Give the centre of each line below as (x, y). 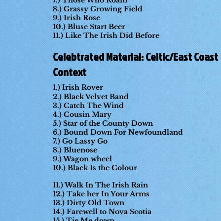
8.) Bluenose (75, 150)
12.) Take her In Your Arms (101, 194)
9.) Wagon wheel (83, 159)
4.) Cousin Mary (83, 114)
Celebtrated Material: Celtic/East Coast (135, 56)
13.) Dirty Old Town (89, 203)
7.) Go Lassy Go (80, 141)
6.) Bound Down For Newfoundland (118, 132)
